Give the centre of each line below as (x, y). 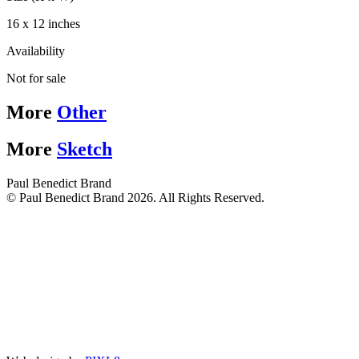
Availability (36, 50)
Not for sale (36, 78)
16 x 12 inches (43, 23)
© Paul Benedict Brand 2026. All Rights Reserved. (135, 198)
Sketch (85, 149)
